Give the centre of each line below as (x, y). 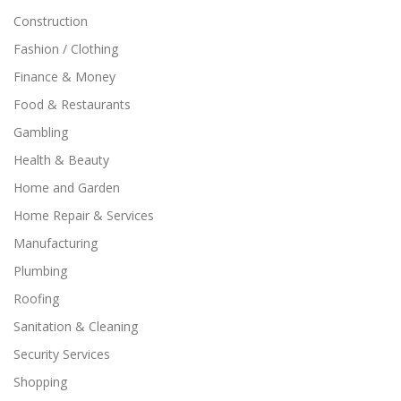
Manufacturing (55, 243)
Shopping (40, 382)
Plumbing (40, 271)
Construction (51, 21)
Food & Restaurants (72, 105)
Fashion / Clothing (66, 49)
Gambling (41, 132)
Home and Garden (67, 188)
